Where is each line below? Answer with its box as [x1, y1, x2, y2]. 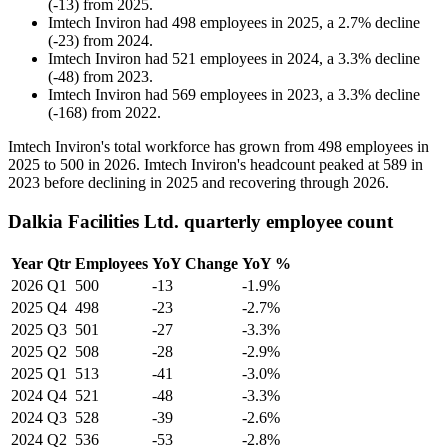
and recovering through [198, 174, 353, 192]
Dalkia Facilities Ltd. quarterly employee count [8, 210, 393, 232]
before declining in [40, 174, 166, 192]
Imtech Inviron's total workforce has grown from [8, 138, 318, 156]
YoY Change [152, 254, 238, 272]
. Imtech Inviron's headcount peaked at [136, 156, 383, 174]
